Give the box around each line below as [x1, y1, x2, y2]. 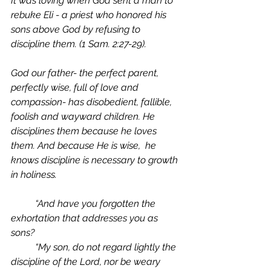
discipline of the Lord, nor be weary [11, 256, 163, 267]
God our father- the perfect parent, [11, 67, 161, 79]
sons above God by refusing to [11, 24, 143, 35]
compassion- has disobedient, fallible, [11, 96, 174, 108]
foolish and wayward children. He [11, 111, 157, 122]
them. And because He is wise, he [11, 140, 158, 151]
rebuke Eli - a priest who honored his [11, 9, 169, 21]
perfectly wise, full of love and [11, 82, 141, 93]
